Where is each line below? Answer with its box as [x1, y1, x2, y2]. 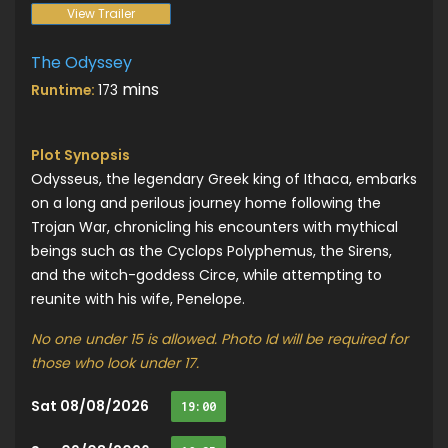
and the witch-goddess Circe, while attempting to [31, 264, 382, 285]
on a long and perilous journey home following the [31, 192, 381, 213]
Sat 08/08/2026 [31, 395, 149, 416]
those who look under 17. [31, 352, 199, 373]
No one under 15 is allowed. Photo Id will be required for [31, 328, 408, 349]
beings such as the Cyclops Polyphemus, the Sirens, [31, 240, 392, 261]
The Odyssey [31, 50, 132, 74]
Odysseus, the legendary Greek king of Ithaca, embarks [31, 168, 417, 189]
